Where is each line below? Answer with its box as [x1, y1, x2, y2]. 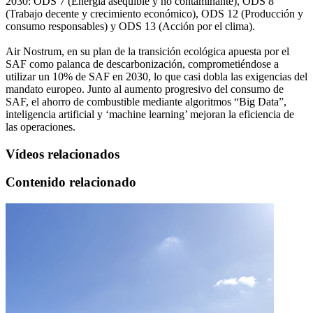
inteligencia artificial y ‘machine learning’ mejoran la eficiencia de [6, 108, 294, 120]
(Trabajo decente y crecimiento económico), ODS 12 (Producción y [6, 7, 303, 20]
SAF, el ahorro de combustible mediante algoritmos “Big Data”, [6, 95, 286, 108]
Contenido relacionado [6, 175, 136, 190]
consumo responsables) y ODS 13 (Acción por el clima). [6, 20, 255, 32]
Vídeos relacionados [6, 146, 119, 161]
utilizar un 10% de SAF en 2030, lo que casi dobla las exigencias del [6, 70, 307, 82]
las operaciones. [6, 120, 75, 133]
